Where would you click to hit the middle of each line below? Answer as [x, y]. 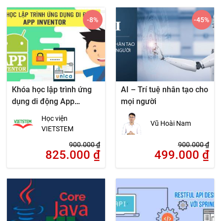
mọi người [138, 102]
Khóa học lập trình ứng [52, 90]
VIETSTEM [58, 129]
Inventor [27, 113]
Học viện [55, 118]
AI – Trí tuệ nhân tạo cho [164, 90]
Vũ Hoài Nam [170, 124]
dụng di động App [43, 102]
